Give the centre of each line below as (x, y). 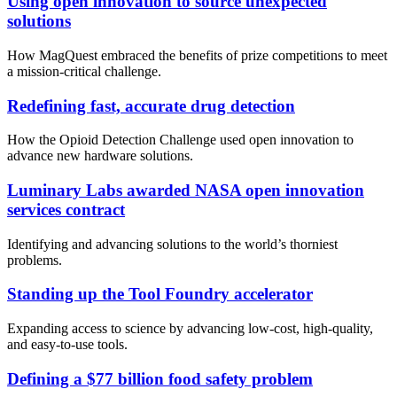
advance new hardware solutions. (100, 156)
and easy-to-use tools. (67, 345)
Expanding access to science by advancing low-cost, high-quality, (190, 329)
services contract (66, 210)
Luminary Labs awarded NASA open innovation (186, 190)
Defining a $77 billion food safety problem (160, 378)
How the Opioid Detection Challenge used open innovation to (180, 140)
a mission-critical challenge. (84, 71)
